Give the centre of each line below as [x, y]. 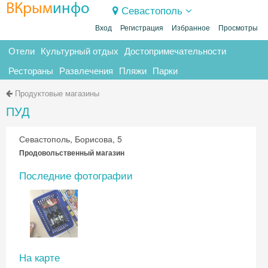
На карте [39, 257]
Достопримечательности [175, 51]
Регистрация [142, 28]
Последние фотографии [76, 175]
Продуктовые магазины [57, 93]
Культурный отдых [80, 51]
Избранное [191, 28]
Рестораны [31, 70]
